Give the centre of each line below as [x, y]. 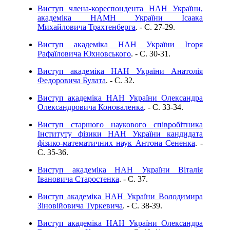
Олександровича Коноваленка [91, 107]
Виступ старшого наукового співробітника [120, 124]
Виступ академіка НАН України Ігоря [120, 44]
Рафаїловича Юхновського [84, 54]
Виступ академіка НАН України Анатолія [120, 71]
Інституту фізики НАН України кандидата [120, 134]
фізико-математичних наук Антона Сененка [116, 143]
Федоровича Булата [72, 80]
